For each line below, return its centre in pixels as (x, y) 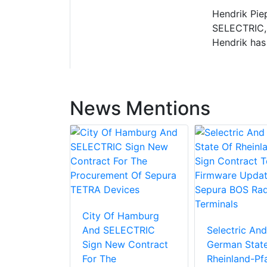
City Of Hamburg (121, 216)
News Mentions (140, 108)
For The (99, 259)
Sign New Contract (125, 245)
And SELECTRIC (119, 230)
